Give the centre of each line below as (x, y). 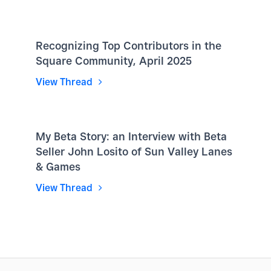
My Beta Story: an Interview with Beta (131, 137)
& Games (58, 167)
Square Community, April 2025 (114, 61)
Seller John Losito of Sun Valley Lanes (134, 152)
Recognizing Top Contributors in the (129, 46)
